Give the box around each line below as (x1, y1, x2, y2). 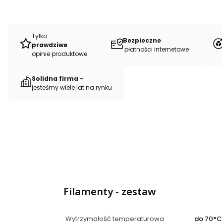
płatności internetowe (123, 45, 189, 54)
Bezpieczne (123, 36, 161, 45)
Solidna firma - (32, 74, 85, 83)
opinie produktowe (32, 49, 87, 58)
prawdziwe (32, 40, 69, 49)
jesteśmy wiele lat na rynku (32, 83, 112, 92)
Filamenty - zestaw (63, 184, 156, 198)
